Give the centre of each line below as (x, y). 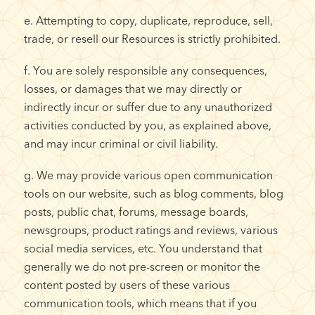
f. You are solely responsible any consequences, (145, 70)
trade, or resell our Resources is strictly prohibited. (152, 38)
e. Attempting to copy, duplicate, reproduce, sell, (148, 20)
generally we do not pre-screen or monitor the (142, 267)
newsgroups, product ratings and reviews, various (150, 230)
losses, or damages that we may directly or (133, 88)
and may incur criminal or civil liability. (121, 143)
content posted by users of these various (127, 285)
